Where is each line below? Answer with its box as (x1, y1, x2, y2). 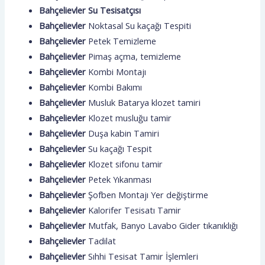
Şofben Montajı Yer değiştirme (88, 188, 209, 201)
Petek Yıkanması (88, 173, 152, 185)
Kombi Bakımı (88, 80, 143, 93)
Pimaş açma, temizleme (88, 50, 182, 62)
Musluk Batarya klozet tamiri (88, 96, 201, 108)
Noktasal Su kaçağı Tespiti (88, 19, 192, 31)
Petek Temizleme (88, 34, 157, 47)
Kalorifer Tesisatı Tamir (88, 203, 182, 216)
